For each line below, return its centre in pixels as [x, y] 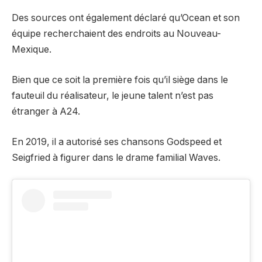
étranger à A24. [46, 112]
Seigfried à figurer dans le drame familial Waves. [116, 157]
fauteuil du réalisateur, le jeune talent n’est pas [113, 96]
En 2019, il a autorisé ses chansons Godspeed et [117, 142]
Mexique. [32, 50]
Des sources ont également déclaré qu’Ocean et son [126, 18]
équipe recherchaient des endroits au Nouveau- [116, 34]
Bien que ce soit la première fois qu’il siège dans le [120, 80]
